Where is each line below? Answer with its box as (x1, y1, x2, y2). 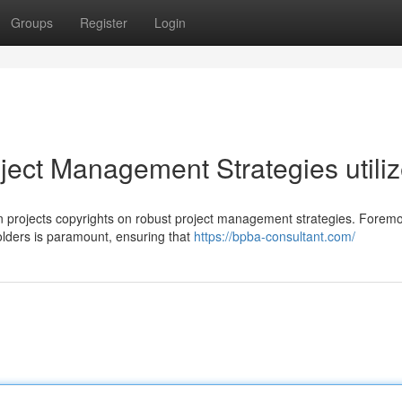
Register (80, 13, 127, 31)
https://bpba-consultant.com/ (194, 227, 355, 245)
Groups (11, 13, 53, 31)
